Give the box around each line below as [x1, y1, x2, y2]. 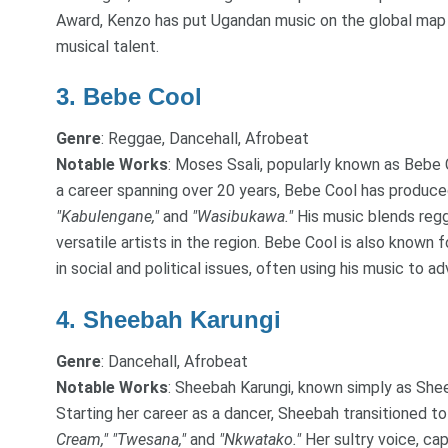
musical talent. [56, 36, 159, 56]
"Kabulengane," [56, 207, 159, 227]
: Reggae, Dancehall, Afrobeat [101, 129, 309, 149]
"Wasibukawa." [192, 207, 293, 227]
